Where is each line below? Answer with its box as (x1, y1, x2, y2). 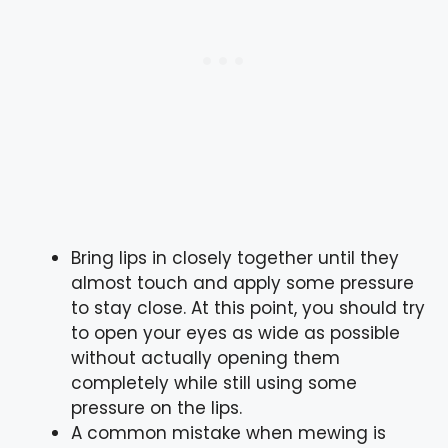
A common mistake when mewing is (71, 421, 386, 446)
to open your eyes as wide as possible (71, 321, 400, 346)
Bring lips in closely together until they (71, 246, 399, 271)
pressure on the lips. (71, 396, 242, 421)
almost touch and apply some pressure (71, 271, 414, 296)
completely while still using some (71, 371, 357, 396)
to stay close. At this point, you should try (71, 296, 425, 321)
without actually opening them (71, 346, 340, 371)
